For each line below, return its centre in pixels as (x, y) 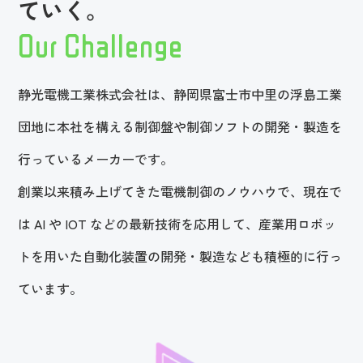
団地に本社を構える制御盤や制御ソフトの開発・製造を (180, 126)
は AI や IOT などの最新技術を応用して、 (139, 224)
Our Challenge (101, 45)
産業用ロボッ (298, 224)
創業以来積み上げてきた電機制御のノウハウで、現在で (180, 191)
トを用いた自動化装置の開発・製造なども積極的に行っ (180, 256)
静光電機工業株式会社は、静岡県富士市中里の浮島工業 (180, 94)
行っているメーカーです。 (96, 159)
